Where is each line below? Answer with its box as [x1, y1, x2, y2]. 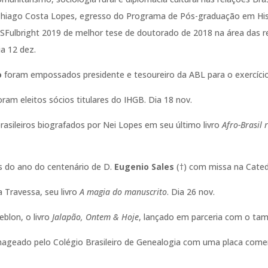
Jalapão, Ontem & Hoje [52, 211, 139, 223]
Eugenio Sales [114, 160, 175, 172]
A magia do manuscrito [80, 185, 167, 197]
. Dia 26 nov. [167, 185, 215, 197]
